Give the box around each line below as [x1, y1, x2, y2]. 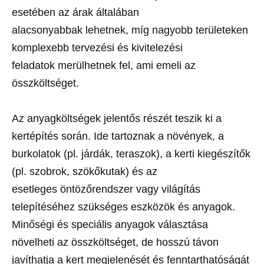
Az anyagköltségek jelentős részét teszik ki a [12, 113, 222, 124]
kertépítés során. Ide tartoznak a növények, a [12, 130, 224, 142]
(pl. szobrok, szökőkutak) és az [12, 166, 157, 177]
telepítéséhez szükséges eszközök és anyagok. [12, 201, 235, 213]
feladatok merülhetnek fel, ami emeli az [12, 60, 196, 71]
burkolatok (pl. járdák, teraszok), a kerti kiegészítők [12, 148, 250, 160]
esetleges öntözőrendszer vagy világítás [12, 183, 200, 195]
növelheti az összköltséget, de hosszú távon [12, 236, 219, 248]
